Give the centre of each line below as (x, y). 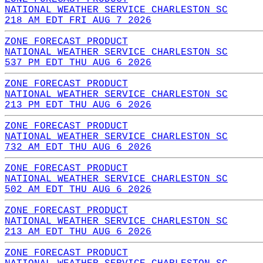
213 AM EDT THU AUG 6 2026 (78, 232)
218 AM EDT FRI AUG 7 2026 (78, 20)
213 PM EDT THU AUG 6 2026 (78, 105)
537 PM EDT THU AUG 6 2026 (78, 63)
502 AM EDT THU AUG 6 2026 (78, 189)
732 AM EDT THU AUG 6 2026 (78, 147)
